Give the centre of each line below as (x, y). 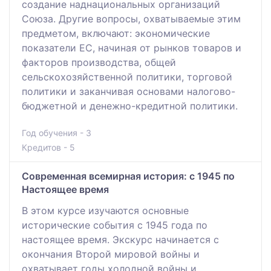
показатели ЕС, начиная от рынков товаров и (132, 47)
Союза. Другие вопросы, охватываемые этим (131, 18)
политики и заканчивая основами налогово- (129, 91)
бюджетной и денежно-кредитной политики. (130, 106)
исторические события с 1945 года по (115, 225)
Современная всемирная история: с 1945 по (128, 176)
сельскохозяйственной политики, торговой (127, 77)
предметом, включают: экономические (116, 33)
